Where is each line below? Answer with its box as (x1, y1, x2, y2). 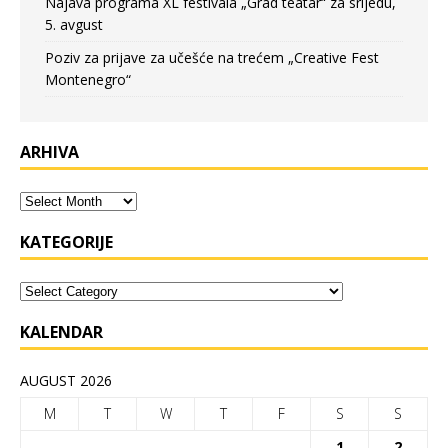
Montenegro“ (45, 69, 131, 89)
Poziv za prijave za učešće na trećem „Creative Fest (45, 47, 379, 67)
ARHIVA (20, 140, 79, 163)
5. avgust (45, 14, 103, 34)
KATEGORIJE (20, 230, 113, 253)
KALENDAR (20, 320, 103, 343)
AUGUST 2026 (20, 370, 112, 390)
